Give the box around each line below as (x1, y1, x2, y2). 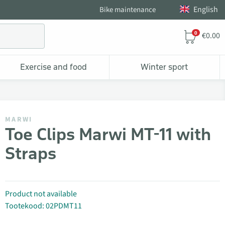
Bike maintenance (99, 5, 156, 15)
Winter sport (141, 61, 188, 72)
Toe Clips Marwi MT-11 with (5, 124, 211, 145)
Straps (5, 143, 56, 164)
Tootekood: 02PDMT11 (5, 200, 82, 211)
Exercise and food (20, 61, 87, 72)
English (193, 4, 218, 15)
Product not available (5, 188, 77, 199)
